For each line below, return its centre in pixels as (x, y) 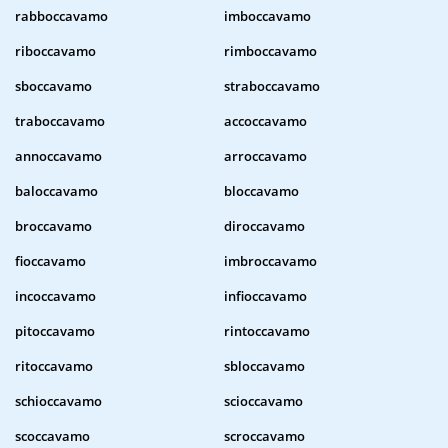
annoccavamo (58, 156)
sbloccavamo (264, 366)
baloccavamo (56, 191)
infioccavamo (265, 296)
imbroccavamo (270, 261)
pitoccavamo (55, 331)
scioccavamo (263, 401)
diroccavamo (264, 226)
